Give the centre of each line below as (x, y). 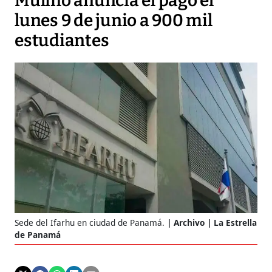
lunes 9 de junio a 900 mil (114, 21)
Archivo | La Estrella (215, 223)
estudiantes (62, 41)
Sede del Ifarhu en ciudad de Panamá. (91, 223)
